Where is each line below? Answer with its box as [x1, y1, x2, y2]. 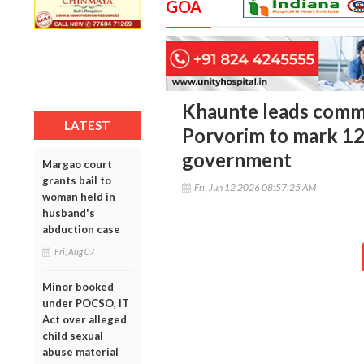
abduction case [42, 222, 120, 236]
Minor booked [42, 279, 114, 293]
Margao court [42, 157, 112, 171]
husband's [42, 206, 95, 219]
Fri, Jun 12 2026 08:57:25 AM [193, 181, 316, 194]
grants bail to [42, 173, 111, 187]
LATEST [64, 117, 111, 132]
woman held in [42, 189, 115, 203]
